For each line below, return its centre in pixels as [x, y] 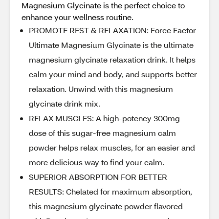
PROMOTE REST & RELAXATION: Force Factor [112, 30]
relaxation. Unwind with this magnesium [101, 89]
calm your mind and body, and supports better [113, 74]
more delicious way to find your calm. [97, 162]
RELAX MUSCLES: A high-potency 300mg [104, 118]
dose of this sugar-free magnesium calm [102, 133]
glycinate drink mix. [65, 103]
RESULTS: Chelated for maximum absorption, [110, 191]
